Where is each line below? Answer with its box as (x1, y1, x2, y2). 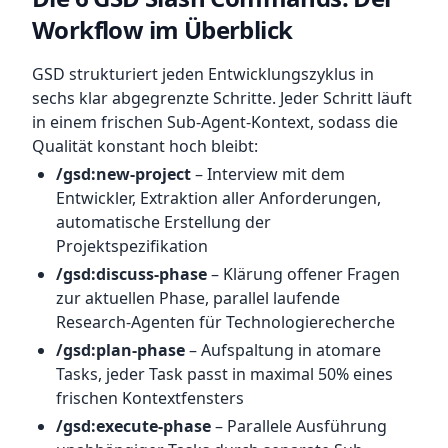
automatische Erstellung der (56, 211, 271, 233)
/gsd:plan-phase (56, 339, 185, 361)
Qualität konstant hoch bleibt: (32, 135, 258, 157)
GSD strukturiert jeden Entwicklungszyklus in (32, 63, 374, 85)
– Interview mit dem (191, 163, 345, 185)
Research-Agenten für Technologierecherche (56, 311, 395, 333)
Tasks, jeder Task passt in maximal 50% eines (56, 363, 393, 385)
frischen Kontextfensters (56, 387, 244, 409)
